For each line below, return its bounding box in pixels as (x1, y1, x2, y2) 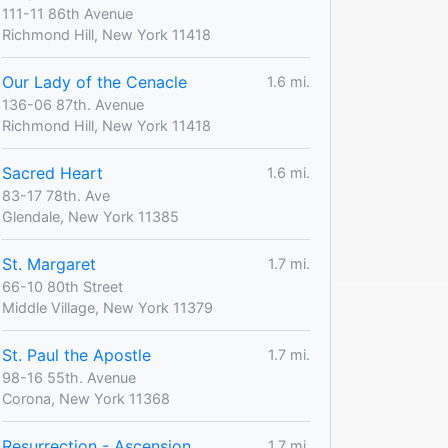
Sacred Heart (2, 162, 103, 183)
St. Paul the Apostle (2, 344, 151, 365)
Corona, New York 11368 (2, 389, 170, 407)
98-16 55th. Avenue (2, 368, 136, 386)
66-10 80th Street (2, 277, 123, 295)
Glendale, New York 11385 (2, 207, 179, 225)
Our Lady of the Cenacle (2, 71, 187, 92)
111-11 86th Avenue (2, 4, 133, 22)
